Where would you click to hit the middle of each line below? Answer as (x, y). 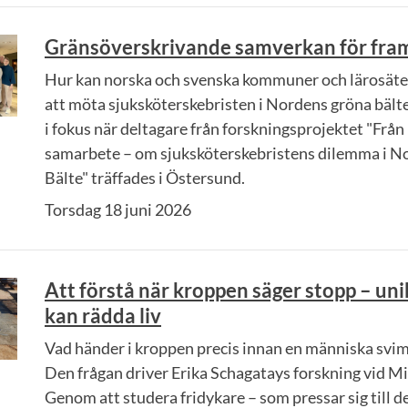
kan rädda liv (103, 316)
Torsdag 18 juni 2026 (118, 209)
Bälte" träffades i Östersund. (145, 178)
